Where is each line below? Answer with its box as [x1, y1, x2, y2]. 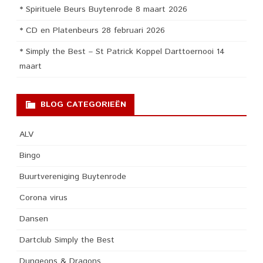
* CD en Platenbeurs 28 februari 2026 [19, 24, 165, 36]
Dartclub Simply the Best [19, 234, 114, 246]
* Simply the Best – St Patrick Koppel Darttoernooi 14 [19, 45, 225, 58]
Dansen [19, 213, 48, 225]
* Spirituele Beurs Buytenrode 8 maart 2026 [19, 3, 187, 15]
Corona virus [19, 191, 68, 204]
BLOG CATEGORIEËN [41, 98, 126, 110]
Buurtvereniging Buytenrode [19, 170, 126, 183]
